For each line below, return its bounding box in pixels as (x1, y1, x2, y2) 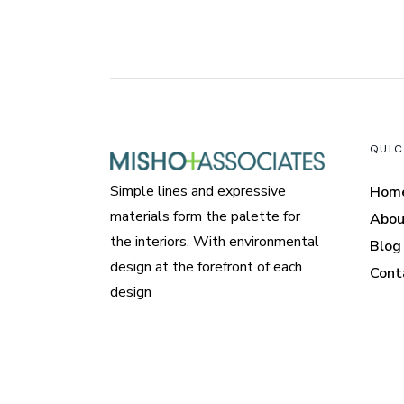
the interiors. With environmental (110, 231, 319, 252)
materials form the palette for (110, 206, 300, 226)
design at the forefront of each (110, 256, 302, 277)
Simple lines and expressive (110, 180, 286, 201)
